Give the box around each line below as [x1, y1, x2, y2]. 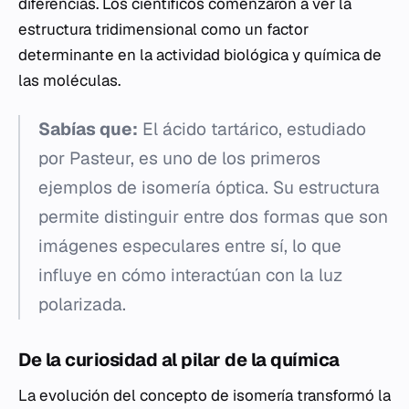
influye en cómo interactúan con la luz [38, 264, 342, 287]
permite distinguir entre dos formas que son [38, 205, 388, 228]
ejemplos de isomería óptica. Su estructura [38, 176, 380, 199]
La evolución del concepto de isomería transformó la [18, 385, 391, 405]
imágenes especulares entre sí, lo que [38, 235, 341, 257]
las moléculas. [18, 70, 121, 90]
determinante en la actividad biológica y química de [18, 45, 382, 65]
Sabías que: [38, 118, 138, 141]
